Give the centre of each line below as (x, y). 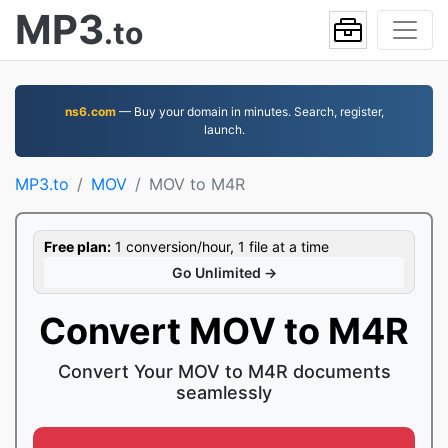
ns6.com (90, 111)
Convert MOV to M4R (224, 331)
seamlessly (224, 392)
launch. (224, 129)
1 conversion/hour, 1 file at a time (220, 246)
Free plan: (77, 246)
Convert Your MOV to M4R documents (224, 371)
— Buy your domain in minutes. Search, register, (249, 111)
